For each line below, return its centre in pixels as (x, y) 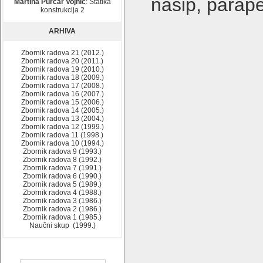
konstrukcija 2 (62, 10)
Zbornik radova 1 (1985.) (62, 217)
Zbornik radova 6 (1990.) (62, 176)
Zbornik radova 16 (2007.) (62, 94)
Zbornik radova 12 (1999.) (62, 127)
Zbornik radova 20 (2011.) (62, 61)
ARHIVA (62, 31)
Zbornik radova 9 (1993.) (62, 151)
